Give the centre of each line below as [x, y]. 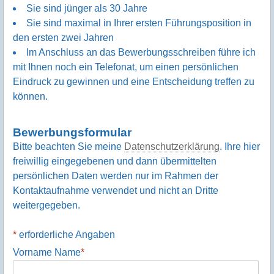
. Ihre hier [240, 146]
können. [30, 97]
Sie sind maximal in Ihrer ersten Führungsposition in [139, 23]
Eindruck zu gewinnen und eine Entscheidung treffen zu [134, 82]
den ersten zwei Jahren [63, 38]
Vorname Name [47, 252]
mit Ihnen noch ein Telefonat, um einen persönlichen [126, 67]
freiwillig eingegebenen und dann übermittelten [115, 161]
